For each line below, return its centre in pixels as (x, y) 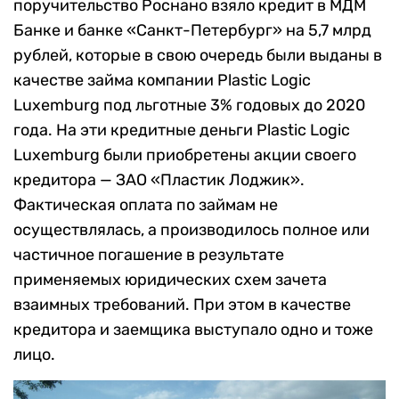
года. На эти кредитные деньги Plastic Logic (182, 130)
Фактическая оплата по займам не (146, 204)
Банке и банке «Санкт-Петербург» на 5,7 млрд (192, 30)
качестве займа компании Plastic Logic (162, 80)
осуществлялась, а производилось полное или (191, 229)
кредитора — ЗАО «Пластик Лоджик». (159, 179)
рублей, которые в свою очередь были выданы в (198, 55)
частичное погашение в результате (149, 254)
